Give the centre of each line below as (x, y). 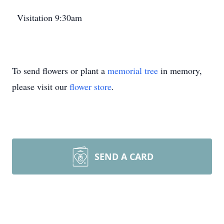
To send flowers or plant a (60, 70)
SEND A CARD (124, 156)
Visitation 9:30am (49, 17)
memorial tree (133, 70)
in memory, (180, 70)
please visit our (41, 86)
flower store (90, 86)
